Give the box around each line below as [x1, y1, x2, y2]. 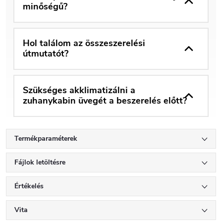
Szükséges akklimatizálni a [23, 84, 135, 97]
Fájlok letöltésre [14, 157, 65, 167]
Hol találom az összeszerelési [23, 37, 145, 50]
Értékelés [14, 181, 44, 191]
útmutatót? [23, 48, 68, 60]
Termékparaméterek [14, 133, 77, 143]
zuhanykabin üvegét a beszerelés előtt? [23, 95, 187, 107]
